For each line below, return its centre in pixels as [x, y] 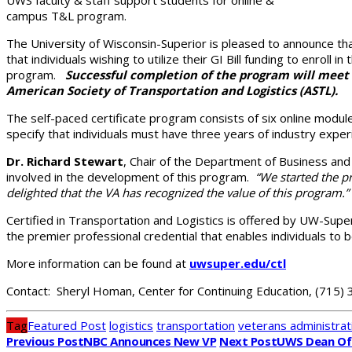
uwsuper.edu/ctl [238, 263]
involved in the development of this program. [131, 176]
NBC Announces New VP [150, 341]
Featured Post [67, 326]
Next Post [248, 341]
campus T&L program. [66, 15]
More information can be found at [98, 263]
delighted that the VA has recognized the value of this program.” [178, 192]
